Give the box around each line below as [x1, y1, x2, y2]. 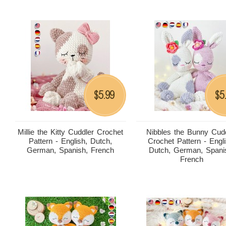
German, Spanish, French [27, 146, 115, 154]
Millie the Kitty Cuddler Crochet [18, 128, 124, 136]
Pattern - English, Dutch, [29, 137, 112, 145]
